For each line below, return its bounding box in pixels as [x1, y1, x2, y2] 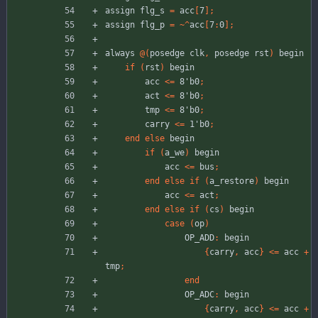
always [105, 48, 135, 59]
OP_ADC [185, 290, 214, 300]
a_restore [209, 176, 254, 187]
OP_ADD [185, 233, 214, 243]
